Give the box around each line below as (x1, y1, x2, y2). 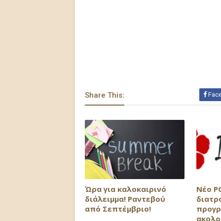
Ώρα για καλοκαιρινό (85, 184, 166, 194)
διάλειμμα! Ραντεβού (85, 193, 165, 204)
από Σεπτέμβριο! (85, 203, 151, 214)
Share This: (85, 91, 124, 100)
